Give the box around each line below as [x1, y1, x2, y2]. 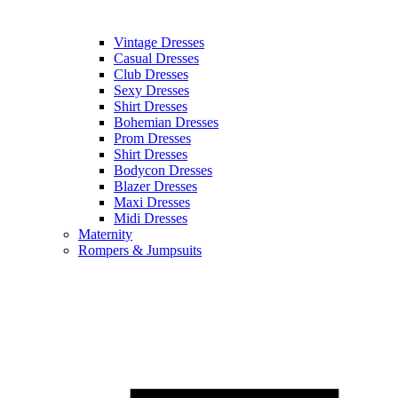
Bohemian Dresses [114, 114, 219, 130]
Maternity [78, 226, 132, 242]
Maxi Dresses [114, 194, 190, 210]
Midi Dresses [114, 210, 187, 226]
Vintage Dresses [114, 34, 204, 50]
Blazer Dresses [114, 178, 197, 194]
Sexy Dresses [114, 82, 189, 98]
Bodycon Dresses [114, 162, 212, 178]
